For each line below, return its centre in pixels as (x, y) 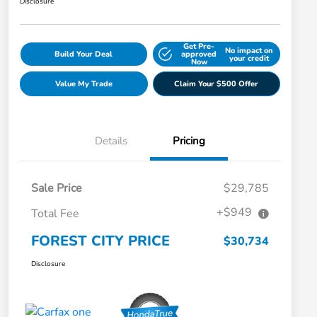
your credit (249, 58)
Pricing (189, 141)
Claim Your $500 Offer (217, 84)
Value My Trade (83, 84)
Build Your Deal (84, 54)
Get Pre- (199, 47)
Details (111, 141)
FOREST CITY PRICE (100, 241)
